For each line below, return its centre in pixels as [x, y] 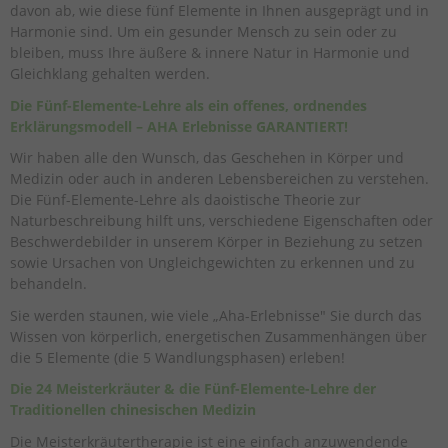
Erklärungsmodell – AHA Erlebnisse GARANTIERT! [179, 126]
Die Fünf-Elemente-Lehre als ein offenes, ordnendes [188, 105]
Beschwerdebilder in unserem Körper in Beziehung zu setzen [216, 242]
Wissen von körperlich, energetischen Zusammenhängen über [218, 336]
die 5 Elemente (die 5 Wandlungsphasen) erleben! [177, 357]
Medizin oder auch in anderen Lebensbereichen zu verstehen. [219, 179]
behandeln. [48, 284]
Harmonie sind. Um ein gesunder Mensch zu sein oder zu [203, 32]
